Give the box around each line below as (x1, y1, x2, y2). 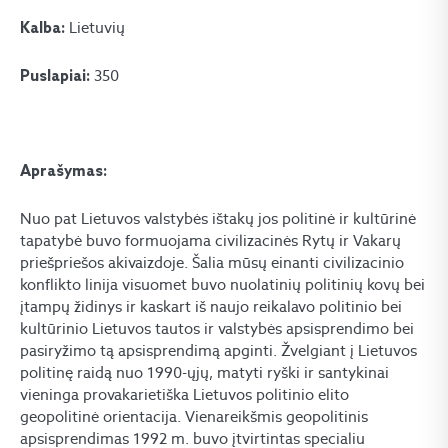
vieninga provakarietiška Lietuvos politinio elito (20, 385, 349, 404)
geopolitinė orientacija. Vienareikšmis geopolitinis (20, 407, 368, 426)
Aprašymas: (20, 163, 107, 181)
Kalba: (20, 20, 69, 38)
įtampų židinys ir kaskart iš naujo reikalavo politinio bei (20, 297, 402, 316)
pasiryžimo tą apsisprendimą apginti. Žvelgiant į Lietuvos (20, 341, 417, 360)
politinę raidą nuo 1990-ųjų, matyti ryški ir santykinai (20, 363, 389, 382)
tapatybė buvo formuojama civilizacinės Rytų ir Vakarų (20, 231, 401, 250)
